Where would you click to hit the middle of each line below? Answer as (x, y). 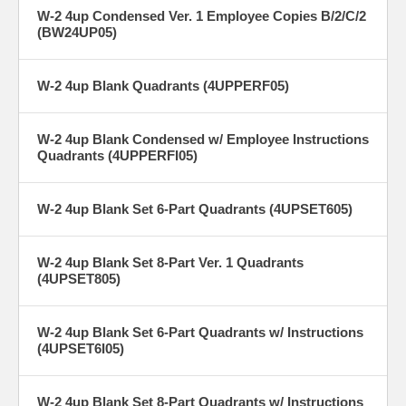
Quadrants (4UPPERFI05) (117, 155)
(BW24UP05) (77, 32)
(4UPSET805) (79, 278)
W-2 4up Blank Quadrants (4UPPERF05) (163, 85)
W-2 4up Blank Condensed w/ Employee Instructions (203, 139)
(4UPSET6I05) (81, 348)
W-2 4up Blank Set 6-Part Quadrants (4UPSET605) (195, 208)
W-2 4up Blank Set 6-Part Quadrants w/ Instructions (200, 332)
